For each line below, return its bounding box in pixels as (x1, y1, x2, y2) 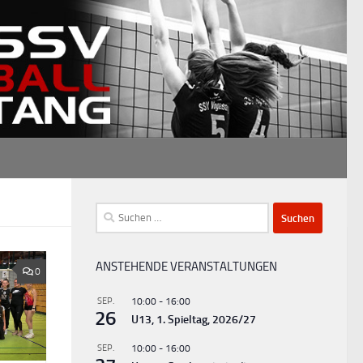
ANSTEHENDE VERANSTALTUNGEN (96, 259, 277, 275)
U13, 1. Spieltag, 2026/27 (131, 313, 256, 327)
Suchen (95, 204, 132, 220)
